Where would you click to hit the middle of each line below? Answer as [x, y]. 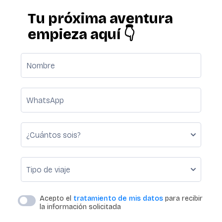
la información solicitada [80, 207]
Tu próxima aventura [100, 19]
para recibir [184, 198]
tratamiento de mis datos [119, 198]
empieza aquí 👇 [81, 34]
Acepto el [56, 198]
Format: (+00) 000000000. [69, 117]
